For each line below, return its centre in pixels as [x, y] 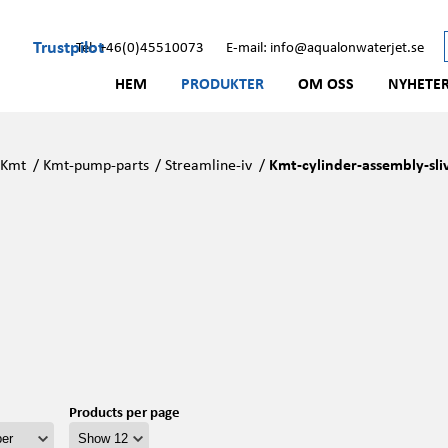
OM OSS [326, 83]
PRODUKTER [222, 83]
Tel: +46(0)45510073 [140, 46]
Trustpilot [68, 45]
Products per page [124, 410]
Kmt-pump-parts [95, 164]
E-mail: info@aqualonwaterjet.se [325, 46]
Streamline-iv [209, 164]
